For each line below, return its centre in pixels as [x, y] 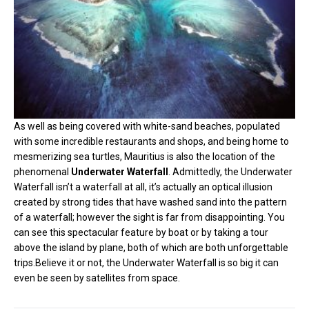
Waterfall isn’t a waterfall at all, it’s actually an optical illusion [143, 187]
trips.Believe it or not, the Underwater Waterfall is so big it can [146, 262]
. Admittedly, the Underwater [230, 171]
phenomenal [42, 171]
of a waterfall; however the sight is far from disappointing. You [149, 217]
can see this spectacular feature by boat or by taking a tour [141, 232]
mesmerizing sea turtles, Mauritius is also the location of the [144, 156]
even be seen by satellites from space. [97, 278]
